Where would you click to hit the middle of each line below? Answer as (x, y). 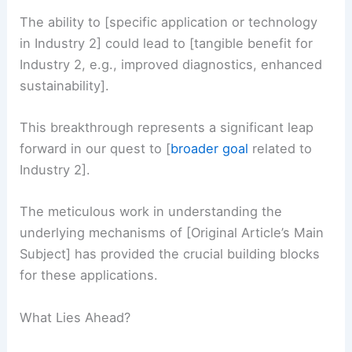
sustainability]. (65, 85)
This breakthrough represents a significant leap (167, 128)
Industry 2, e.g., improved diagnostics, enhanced (171, 64)
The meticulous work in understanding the (151, 212)
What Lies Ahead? (75, 317)
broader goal (210, 149)
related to (280, 149)
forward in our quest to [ (95, 149)
